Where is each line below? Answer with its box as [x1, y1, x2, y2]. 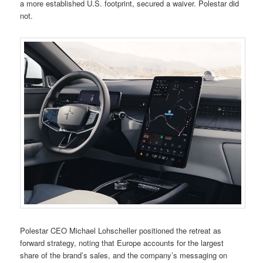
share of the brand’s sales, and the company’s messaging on [20, 249, 228, 261]
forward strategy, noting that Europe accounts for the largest [20, 237, 224, 248]
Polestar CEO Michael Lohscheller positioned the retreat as [20, 224, 222, 236]
